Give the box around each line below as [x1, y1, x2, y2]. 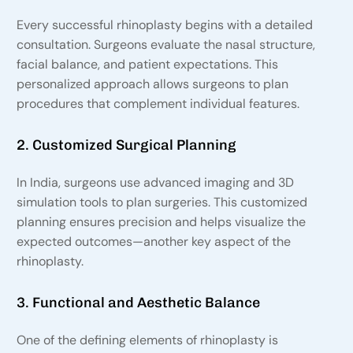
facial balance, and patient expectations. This [16, 56, 278, 73]
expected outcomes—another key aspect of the [16, 233, 291, 251]
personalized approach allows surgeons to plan [16, 76, 288, 93]
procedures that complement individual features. [16, 95, 299, 113]
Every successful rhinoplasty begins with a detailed [16, 17, 313, 34]
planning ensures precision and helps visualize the [16, 214, 306, 231]
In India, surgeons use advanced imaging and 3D [16, 174, 294, 191]
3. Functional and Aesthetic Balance [16, 294, 260, 312]
